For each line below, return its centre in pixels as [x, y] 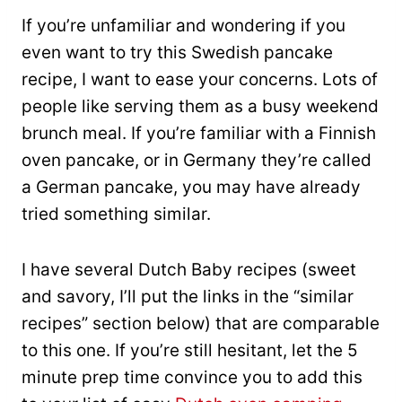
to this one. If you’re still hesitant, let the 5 [190, 351]
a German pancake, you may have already [191, 188]
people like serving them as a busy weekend [200, 107]
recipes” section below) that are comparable [201, 324]
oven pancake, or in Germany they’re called [197, 161]
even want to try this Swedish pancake [177, 53]
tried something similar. [116, 214]
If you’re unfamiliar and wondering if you [184, 26]
